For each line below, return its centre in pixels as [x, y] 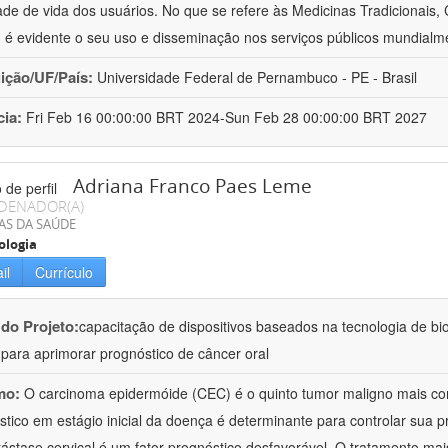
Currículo [64, 272]
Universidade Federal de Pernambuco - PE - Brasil [257, 77]
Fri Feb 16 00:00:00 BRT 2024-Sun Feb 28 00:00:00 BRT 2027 [226, 117]
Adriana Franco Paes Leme [192, 186]
